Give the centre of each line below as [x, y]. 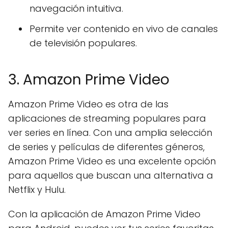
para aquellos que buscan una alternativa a [111, 175]
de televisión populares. [83, 43]
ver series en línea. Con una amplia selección [110, 133]
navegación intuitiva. [76, 8]
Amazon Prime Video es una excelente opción [112, 161]
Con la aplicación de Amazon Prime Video [104, 214]
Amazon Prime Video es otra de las [88, 104]
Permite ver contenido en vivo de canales [124, 29]
